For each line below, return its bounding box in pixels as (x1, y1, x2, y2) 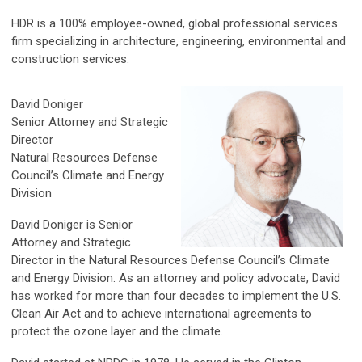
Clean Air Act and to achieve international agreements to (11, 306, 312, 322)
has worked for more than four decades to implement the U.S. (11, 288, 341, 304)
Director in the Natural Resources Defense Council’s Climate (11, 253, 330, 268)
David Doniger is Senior (11, 217, 133, 233)
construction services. (11, 52, 129, 67)
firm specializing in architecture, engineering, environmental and (11, 34, 346, 49)
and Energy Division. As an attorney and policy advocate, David (11, 271, 340, 286)
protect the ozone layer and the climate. (11, 324, 223, 339)
